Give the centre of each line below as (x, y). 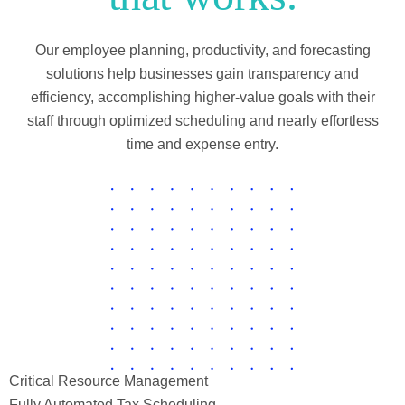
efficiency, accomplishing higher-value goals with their (202, 97)
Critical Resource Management (108, 381)
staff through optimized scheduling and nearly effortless (202, 120)
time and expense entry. (202, 144)
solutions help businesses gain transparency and (202, 73)
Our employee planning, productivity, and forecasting (202, 50)
